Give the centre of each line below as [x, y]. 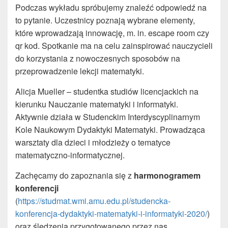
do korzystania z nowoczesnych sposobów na [98, 59]
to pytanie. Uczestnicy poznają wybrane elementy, [105, 20]
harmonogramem [167, 176]
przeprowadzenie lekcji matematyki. [80, 71]
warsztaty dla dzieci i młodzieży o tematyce [93, 142]
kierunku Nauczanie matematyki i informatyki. [97, 104]
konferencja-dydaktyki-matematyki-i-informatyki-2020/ [111, 214]
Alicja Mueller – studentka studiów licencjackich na [107, 92]
